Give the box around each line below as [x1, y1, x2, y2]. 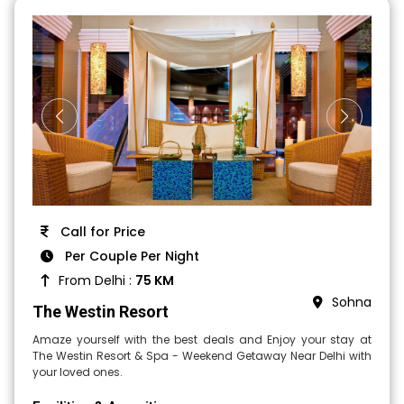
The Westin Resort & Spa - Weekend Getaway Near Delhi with [32, 348, 372, 364]
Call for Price [57, 223, 146, 242]
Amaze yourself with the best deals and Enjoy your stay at [32, 332, 372, 348]
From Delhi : [59, 271, 136, 290]
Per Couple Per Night [61, 247, 200, 266]
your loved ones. [32, 364, 124, 381]
